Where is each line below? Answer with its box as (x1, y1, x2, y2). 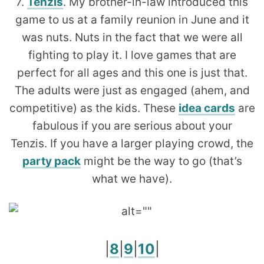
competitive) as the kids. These (9, 101, 179, 115)
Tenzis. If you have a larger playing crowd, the (11, 137, 253, 151)
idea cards (178, 101, 235, 115)
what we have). (92, 172, 172, 186)
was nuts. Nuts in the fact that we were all (21, 31, 243, 45)
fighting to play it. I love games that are (28, 48, 236, 62)
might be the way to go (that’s (80, 154, 242, 169)
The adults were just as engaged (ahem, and (14, 84, 250, 98)
